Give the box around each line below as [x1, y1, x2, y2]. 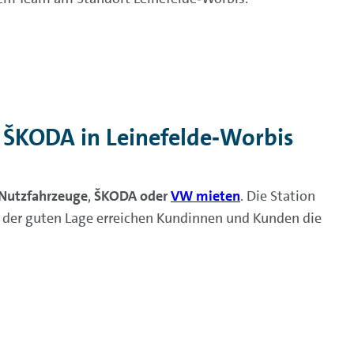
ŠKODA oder [94, 186, 171, 205]
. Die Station [240, 186, 315, 205]
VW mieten [171, 186, 240, 205]
